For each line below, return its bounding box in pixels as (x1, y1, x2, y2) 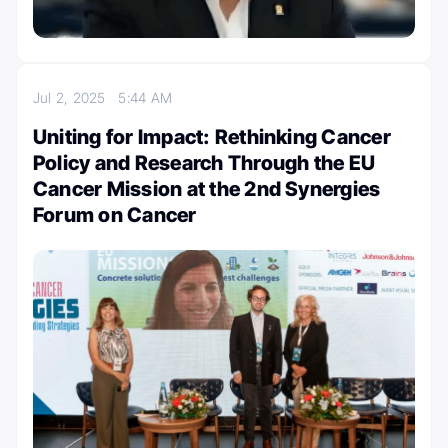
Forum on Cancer (33, 203, 197, 228)
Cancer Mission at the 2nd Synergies (33, 177, 381, 202)
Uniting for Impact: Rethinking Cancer (33, 125, 391, 150)
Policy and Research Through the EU (33, 151, 376, 176)
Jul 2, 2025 (33, 89, 119, 107)
